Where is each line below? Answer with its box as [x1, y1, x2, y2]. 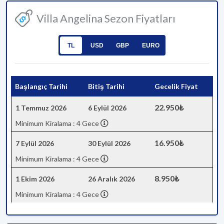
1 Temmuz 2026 [15, 103, 66, 112]
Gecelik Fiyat [154, 82, 198, 90]
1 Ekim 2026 [15, 174, 54, 183]
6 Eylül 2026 [88, 103, 126, 112]
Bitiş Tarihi [88, 82, 124, 90]
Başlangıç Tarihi [15, 82, 67, 90]
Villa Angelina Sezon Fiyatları [36, 11, 175, 25]
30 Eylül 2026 [88, 139, 130, 147]
